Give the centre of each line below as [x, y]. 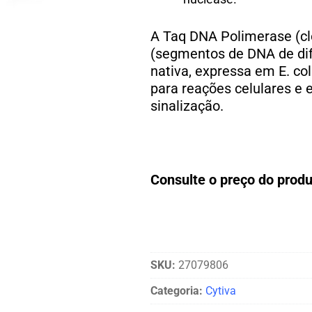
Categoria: [177, 290]
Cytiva [221, 290]
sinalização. [187, 107]
